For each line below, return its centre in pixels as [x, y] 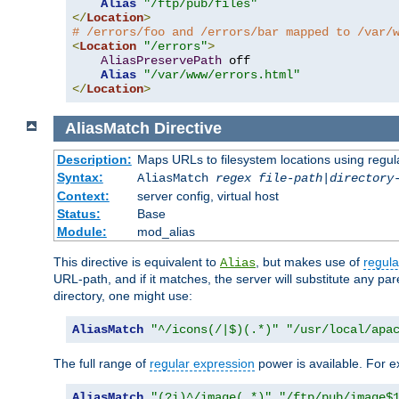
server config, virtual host [208, 195]
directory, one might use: [123, 295]
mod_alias [166, 231]
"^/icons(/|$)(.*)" [215, 329]
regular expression [202, 363]
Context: [83, 195]
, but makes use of [309, 261]
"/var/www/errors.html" [222, 75]
